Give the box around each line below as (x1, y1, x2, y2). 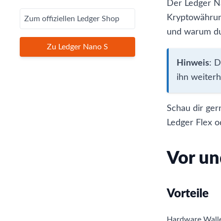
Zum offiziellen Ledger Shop (24, 14, 119, 23)
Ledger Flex (166, 118, 212, 127)
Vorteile (166, 187, 209, 200)
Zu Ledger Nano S (46, 42, 108, 51)
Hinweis (176, 58, 209, 68)
